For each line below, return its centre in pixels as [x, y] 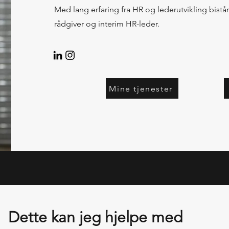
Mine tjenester [141, 88]
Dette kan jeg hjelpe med [95, 217]
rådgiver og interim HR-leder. [107, 24]
